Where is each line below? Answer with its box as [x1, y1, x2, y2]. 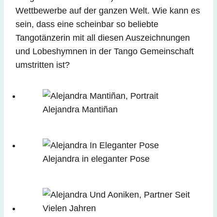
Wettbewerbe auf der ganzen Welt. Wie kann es [15, 6, 200, 16]
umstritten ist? [15, 60, 70, 70]
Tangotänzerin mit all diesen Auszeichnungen [15, 33, 190, 43]
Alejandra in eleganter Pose [43, 154, 150, 164]
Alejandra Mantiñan [43, 105, 118, 115]
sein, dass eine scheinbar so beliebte [15, 19, 158, 30]
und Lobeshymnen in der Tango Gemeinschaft [15, 46, 194, 57]
